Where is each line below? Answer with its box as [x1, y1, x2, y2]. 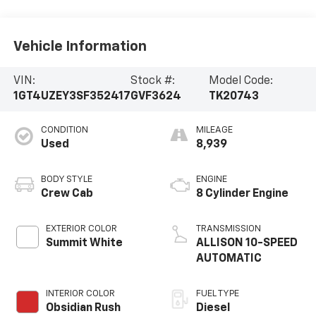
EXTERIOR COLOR [45, 224, 117, 234]
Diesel [196, 303, 230, 315]
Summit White [45, 238, 123, 250]
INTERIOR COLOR [45, 289, 115, 299]
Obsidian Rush [45, 303, 121, 315]
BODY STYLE [40, 175, 92, 185]
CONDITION [40, 126, 88, 135]
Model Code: [209, 75, 274, 87]
